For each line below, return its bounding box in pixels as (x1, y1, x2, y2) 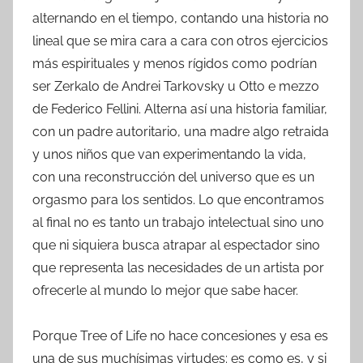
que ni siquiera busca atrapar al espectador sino (32, 237, 320, 253)
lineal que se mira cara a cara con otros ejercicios (32, 32, 328, 49)
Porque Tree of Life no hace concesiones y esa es (32, 327, 328, 344)
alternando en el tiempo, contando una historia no (32, 10, 329, 26)
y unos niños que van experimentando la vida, (32, 146, 306, 162)
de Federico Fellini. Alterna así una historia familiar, (32, 100, 327, 117)
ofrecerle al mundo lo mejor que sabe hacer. (32, 282, 298, 298)
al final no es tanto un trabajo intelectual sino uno (32, 214, 324, 230)
